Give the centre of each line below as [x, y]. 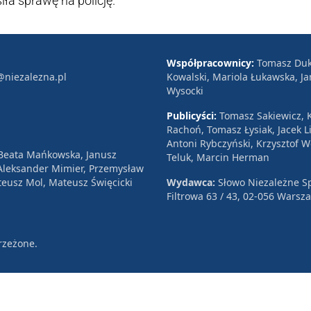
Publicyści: [193, 115]
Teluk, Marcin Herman [218, 157]
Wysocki [185, 90]
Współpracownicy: [212, 62]
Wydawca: [192, 182]
